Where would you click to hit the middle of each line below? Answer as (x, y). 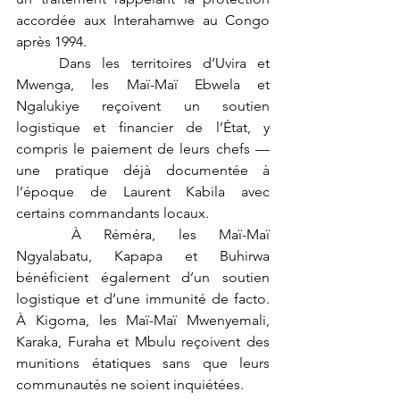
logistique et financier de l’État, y (143, 128)
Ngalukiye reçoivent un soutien (143, 106)
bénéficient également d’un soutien (143, 278)
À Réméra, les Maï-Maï (44, 235)
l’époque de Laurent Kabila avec (143, 192)
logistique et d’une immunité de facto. (143, 299)
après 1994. (51, 42)
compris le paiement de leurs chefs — (143, 149)
